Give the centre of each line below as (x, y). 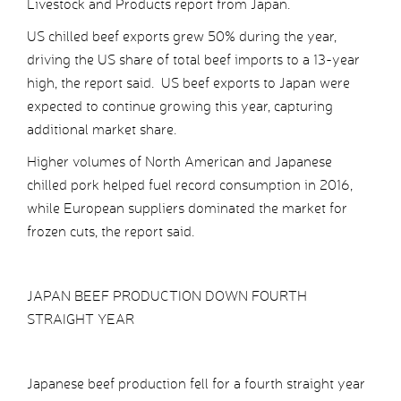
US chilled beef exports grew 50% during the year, (182, 37)
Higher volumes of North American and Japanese (179, 162)
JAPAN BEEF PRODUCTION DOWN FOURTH (167, 296)
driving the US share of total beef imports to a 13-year (193, 60)
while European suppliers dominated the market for (187, 209)
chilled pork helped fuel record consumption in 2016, (190, 185)
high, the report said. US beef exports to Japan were (188, 83)
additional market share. (102, 130)
